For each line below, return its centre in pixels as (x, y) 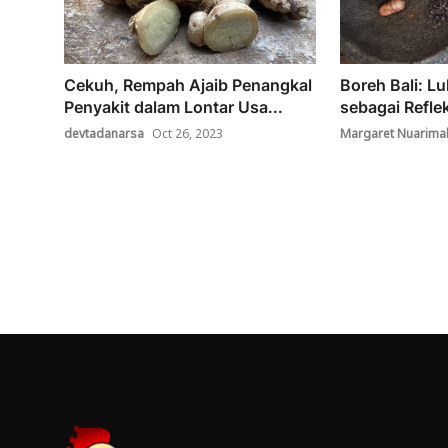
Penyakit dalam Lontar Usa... (173, 106)
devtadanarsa (104, 134)
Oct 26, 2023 (187, 134)
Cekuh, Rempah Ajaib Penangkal (188, 84)
